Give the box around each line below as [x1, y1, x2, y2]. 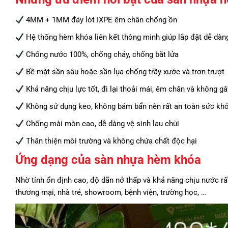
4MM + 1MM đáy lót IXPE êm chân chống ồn [24, 15, 178, 25]
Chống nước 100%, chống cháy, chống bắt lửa [24, 50, 179, 60]
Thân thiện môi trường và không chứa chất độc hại [24, 136, 197, 146]
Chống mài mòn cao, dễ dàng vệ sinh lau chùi [24, 119, 180, 129]
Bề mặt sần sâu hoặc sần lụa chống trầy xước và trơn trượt [24, 67, 225, 77]
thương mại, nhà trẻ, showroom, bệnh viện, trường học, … [15, 188, 206, 197]
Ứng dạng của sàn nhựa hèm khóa [15, 153, 207, 167]
